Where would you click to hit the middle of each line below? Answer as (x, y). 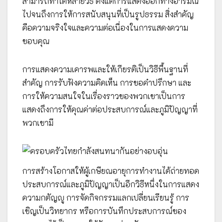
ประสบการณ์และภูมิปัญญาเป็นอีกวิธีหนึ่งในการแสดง (111, 184)
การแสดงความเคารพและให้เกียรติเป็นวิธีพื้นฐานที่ (105, 69)
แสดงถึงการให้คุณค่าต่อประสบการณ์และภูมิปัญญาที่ (110, 109)
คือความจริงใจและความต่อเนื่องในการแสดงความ (105, 27)
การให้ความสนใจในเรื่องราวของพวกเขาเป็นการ (104, 96)
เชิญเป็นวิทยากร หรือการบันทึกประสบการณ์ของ (104, 211)
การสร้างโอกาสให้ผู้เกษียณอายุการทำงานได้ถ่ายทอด (111, 170)
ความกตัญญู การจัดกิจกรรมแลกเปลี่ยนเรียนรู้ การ (106, 197)
